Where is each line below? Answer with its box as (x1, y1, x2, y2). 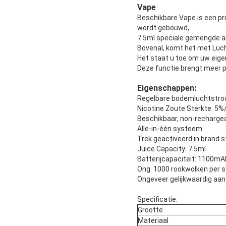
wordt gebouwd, (137, 24, 189, 32)
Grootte (138, 206, 163, 214)
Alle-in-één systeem (137, 125, 202, 133)
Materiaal (138, 216, 168, 225)
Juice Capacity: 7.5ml (137, 145, 206, 153)
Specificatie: (137, 195, 178, 204)
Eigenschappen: (137, 83, 196, 93)
